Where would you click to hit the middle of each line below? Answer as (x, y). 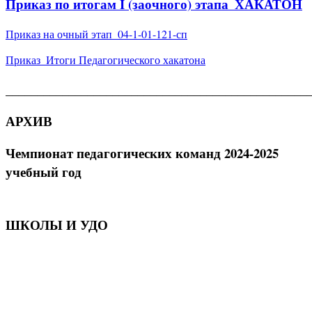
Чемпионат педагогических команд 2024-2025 (142, 153)
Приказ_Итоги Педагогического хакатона (106, 59)
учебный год (44, 172)
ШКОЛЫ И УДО (57, 224)
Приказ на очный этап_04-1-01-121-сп (96, 33)
